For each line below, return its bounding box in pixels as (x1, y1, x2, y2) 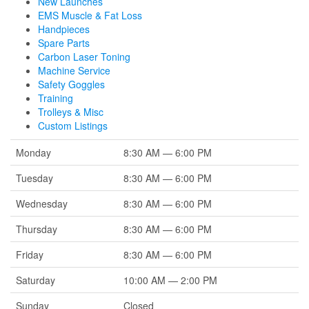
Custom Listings (38, 119, 108, 132)
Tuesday (16, 171, 53, 185)
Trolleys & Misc (38, 105, 103, 119)
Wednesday (16, 197, 68, 210)
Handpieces (38, 22, 90, 36)
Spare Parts (38, 36, 90, 50)
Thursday (16, 222, 57, 236)
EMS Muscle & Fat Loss (38, 8, 142, 22)
